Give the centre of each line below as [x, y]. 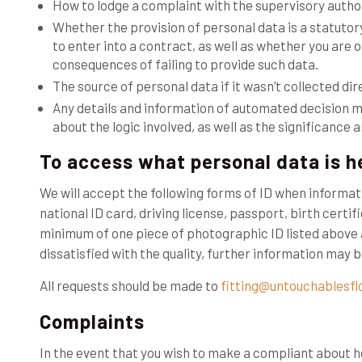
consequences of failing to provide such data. [185, 64]
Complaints [92, 321]
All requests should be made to [128, 285]
